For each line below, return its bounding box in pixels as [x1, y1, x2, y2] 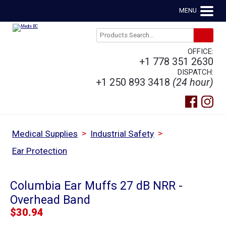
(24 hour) [173, 76, 214, 88]
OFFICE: [188, 46, 214, 56]
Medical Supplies [12, 129, 78, 139]
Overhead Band [10, 192, 90, 207]
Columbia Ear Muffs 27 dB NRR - [10, 178, 183, 193]
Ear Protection [12, 146, 68, 156]
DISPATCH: [178, 67, 214, 77]
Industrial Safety [90, 129, 154, 139]
